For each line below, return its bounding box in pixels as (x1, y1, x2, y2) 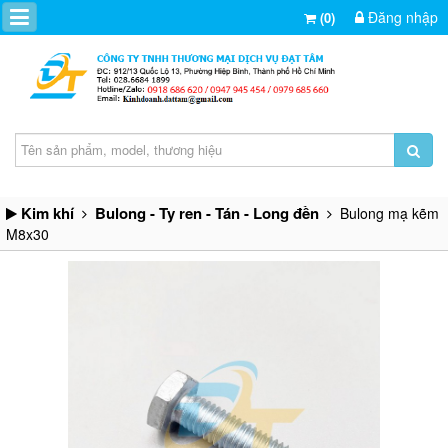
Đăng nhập (364, 7, 438, 27)
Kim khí (21, 201, 74, 224)
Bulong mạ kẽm (332, 202, 439, 223)
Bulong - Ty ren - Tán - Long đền (95, 201, 319, 224)
